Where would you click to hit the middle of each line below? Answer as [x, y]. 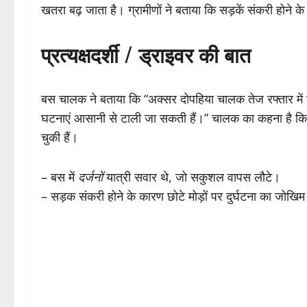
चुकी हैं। [60, 137]
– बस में [60, 176]
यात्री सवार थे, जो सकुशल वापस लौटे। [192, 176]
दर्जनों [90, 176]
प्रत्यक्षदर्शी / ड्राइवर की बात [146, 53]
